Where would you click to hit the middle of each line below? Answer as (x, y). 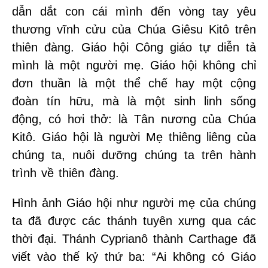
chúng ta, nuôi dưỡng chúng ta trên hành (134, 155)
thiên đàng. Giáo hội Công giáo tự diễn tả (134, 47)
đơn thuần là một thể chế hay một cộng (134, 83)
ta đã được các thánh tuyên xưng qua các (134, 220)
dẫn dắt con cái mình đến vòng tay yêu (134, 11)
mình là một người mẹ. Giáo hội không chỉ (134, 65)
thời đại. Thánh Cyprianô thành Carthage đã (134, 238)
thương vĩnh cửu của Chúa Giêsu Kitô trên (134, 29)
